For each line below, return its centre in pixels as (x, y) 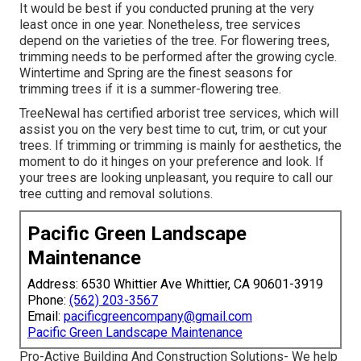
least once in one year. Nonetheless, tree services (160, 25)
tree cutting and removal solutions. (116, 194)
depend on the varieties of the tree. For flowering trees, (174, 41)
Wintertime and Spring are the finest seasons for (156, 73)
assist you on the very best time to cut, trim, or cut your (173, 130)
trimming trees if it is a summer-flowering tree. (150, 89)
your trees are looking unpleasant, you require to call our (176, 178)
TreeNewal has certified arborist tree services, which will (179, 114)
